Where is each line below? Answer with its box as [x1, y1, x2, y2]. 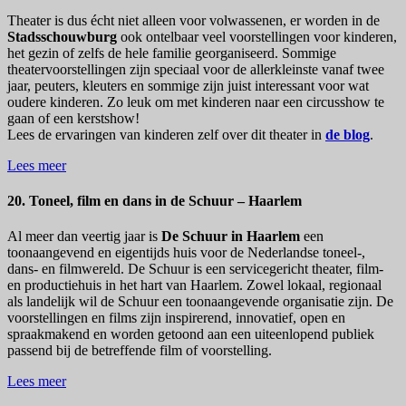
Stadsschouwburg [7, 28, 117, 44]
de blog [325, 126, 370, 142]
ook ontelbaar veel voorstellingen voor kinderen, [117, 28, 397, 44]
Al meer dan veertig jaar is [7, 228, 161, 245]
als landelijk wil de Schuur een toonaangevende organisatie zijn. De [7, 294, 393, 310]
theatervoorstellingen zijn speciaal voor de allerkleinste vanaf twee [7, 61, 384, 77]
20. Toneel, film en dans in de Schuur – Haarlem [7, 192, 302, 208]
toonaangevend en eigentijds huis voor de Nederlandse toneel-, [7, 245, 365, 261]
